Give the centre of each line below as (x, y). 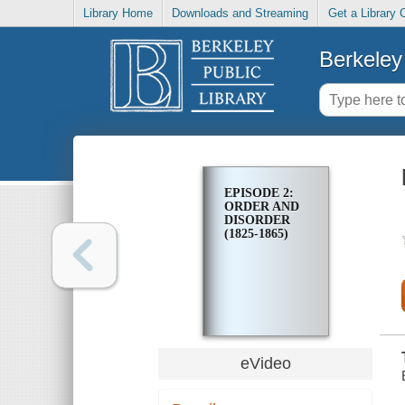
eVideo (265, 363)
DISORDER (257, 221)
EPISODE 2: (259, 193)
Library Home (118, 14)
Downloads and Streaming (240, 14)
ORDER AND (261, 207)
